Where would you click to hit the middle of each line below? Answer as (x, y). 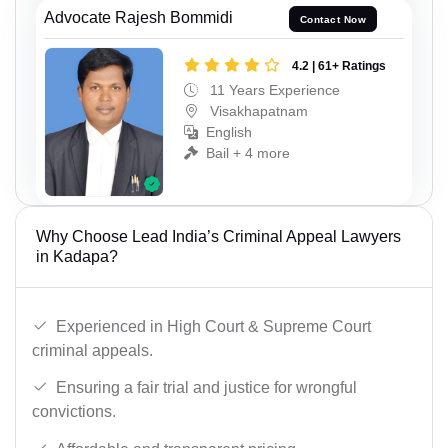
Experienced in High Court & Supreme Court (213, 326)
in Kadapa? (77, 256)
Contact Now (333, 19)
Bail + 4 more (248, 153)
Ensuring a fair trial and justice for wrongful (206, 388)
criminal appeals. (92, 350)
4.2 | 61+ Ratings (339, 66)
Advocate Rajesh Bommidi (138, 18)
